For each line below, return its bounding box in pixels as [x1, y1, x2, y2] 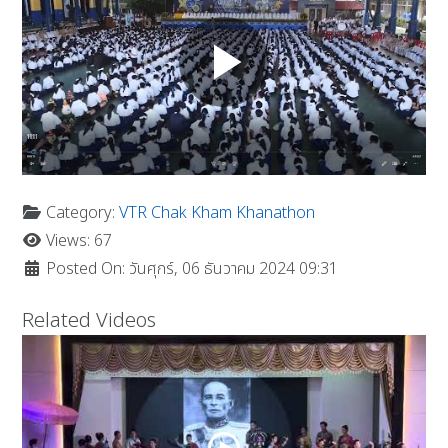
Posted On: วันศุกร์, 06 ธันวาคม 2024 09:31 [42, 256, 339, 281]
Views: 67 [42, 228, 113, 253]
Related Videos [22, 305, 157, 336]
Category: [42, 200, 120, 225]
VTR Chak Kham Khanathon [119, 200, 316, 225]
